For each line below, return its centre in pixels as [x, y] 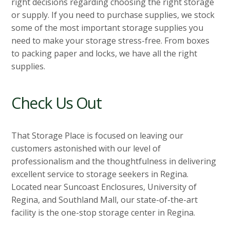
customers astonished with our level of [86, 149]
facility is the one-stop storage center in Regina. [103, 213]
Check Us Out [56, 103]
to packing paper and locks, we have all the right [104, 54]
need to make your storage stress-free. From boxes [111, 41]
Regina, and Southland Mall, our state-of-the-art [105, 200]
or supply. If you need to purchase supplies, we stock [113, 15]
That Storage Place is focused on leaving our [98, 136]
